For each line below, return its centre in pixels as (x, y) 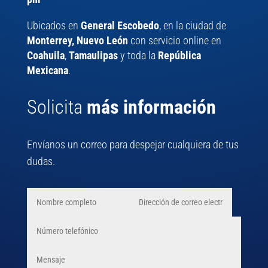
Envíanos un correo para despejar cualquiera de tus (133, 145)
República (179, 56)
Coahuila (45, 56)
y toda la (138, 56)
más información (151, 107)
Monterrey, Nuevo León (77, 41)
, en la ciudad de (192, 26)
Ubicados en (54, 26)
